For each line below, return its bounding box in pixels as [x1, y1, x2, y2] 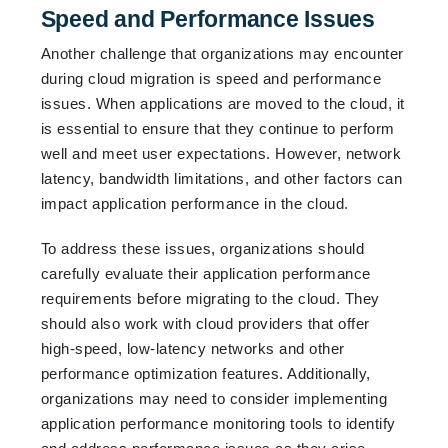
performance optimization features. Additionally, [40, 364, 371, 382]
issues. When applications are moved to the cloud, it [40, 94, 405, 112]
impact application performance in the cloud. [40, 194, 349, 212]
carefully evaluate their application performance [40, 264, 371, 282]
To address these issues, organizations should [40, 239, 365, 257]
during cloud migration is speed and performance [40, 69, 382, 87]
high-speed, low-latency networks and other [40, 339, 345, 357]
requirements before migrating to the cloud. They [40, 289, 380, 307]
